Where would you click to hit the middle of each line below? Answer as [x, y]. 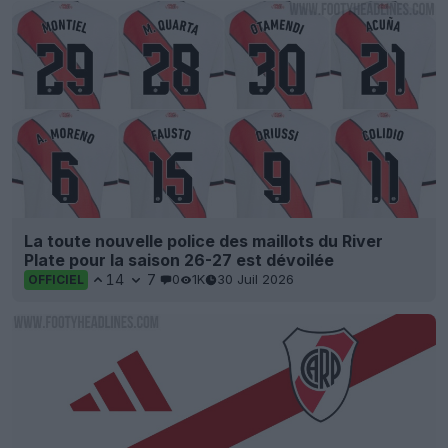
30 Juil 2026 [255, 279]
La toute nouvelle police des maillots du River [203, 240]
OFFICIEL [56, 279]
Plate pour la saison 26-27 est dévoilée [179, 259]
